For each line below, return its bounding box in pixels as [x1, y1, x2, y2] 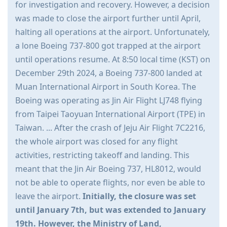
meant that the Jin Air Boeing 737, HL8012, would [15, 163, 201, 175]
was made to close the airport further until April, [15, 13, 201, 24]
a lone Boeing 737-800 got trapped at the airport [15, 40, 201, 52]
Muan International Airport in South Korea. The [15, 81, 196, 93]
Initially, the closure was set [83, 191, 196, 202]
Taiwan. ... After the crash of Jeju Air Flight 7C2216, [15, 122, 205, 134]
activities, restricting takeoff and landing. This [15, 149, 190, 161]
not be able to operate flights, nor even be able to [15, 177, 205, 188]
